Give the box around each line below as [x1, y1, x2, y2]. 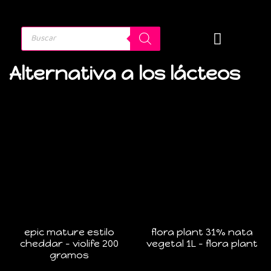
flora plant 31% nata [151, 226, 253, 238]
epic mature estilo [24, 226, 114, 238]
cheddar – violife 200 [20, 238, 119, 249]
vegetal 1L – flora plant [146, 238, 258, 249]
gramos [50, 249, 89, 261]
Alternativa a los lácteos [9, 62, 240, 85]
